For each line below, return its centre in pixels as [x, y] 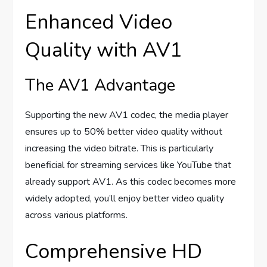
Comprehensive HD [114, 252]
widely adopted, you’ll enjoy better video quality [125, 199]
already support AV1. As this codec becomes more [131, 182]
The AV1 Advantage [100, 86]
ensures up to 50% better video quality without [124, 132]
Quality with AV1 [104, 50]
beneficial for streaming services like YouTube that [128, 165]
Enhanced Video [99, 22]
